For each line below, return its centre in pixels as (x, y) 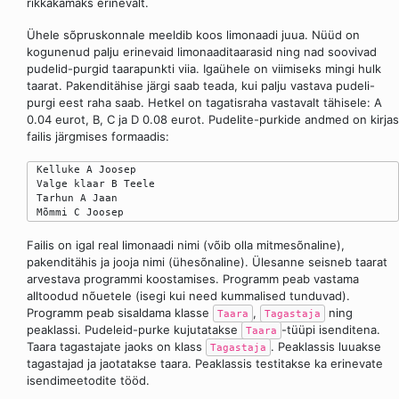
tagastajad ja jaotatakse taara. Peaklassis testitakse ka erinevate (205, 363)
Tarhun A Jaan (74, 197)
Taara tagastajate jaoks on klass (116, 346)
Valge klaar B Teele (93, 183)
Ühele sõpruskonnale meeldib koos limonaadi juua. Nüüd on (193, 35)
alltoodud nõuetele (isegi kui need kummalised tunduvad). (188, 295)
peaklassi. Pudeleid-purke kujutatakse (134, 329)
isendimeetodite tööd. (88, 380)
